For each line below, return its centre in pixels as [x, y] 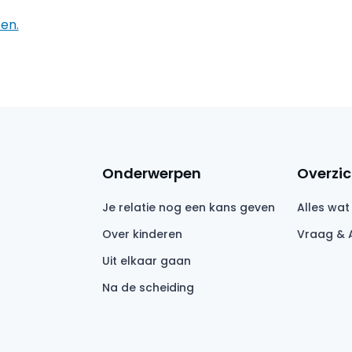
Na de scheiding [148, 287]
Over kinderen [142, 234]
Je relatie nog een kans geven [188, 207]
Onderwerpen [151, 173]
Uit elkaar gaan [146, 260]
